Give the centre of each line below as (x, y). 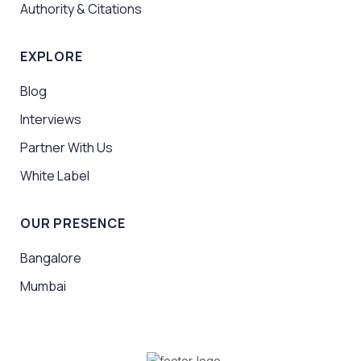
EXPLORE (52, 56)
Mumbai (43, 286)
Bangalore (51, 257)
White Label (55, 175)
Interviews (51, 119)
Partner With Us (66, 147)
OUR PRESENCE (73, 223)
